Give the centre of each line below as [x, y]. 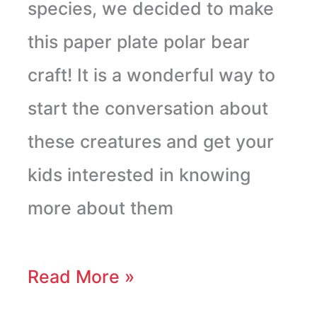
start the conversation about [148, 109]
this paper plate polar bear [138, 42]
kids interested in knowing [139, 175]
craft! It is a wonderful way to [151, 75]
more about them [100, 208]
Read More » [81, 277]
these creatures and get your [150, 142]
